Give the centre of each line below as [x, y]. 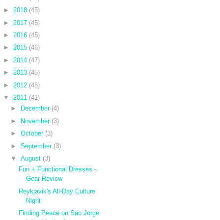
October [32, 134]
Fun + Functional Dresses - [58, 169]
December [35, 109]
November [35, 121]
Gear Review [44, 179]
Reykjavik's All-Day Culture [57, 191]
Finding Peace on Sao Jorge [59, 213]
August [31, 158]
